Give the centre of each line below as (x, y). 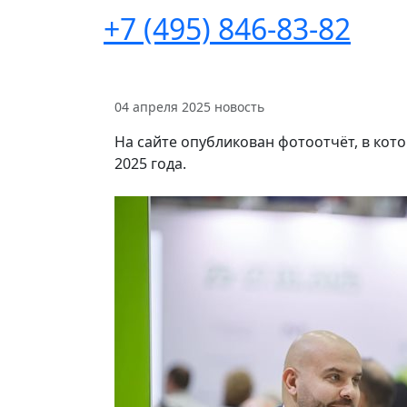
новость (239, 107)
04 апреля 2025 (163, 107)
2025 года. (150, 164)
